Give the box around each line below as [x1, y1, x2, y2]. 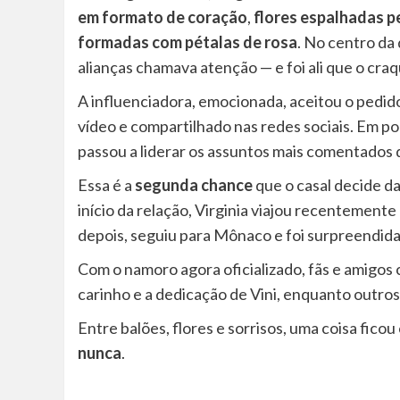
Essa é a [78, 174, 135, 195]
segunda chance [135, 174, 253, 195]
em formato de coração [78, 6, 247, 27]
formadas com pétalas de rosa [78, 31, 297, 52]
